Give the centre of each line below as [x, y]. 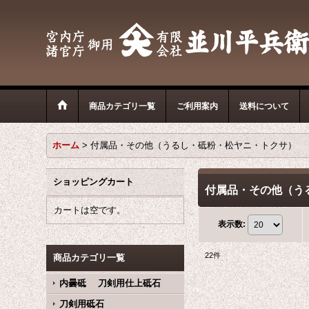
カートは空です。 [90, 210]
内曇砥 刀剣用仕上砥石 [110, 283]
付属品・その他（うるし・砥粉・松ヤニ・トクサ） [194, 145]
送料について [265, 106]
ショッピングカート [94, 182]
